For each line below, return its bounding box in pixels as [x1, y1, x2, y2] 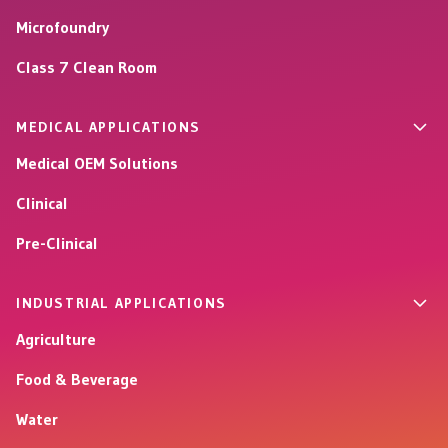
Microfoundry [16, 16, 109, 37]
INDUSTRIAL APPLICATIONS [16, 293, 227, 312]
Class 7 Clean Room [16, 56, 157, 77]
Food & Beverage [16, 368, 138, 389]
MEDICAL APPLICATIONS [16, 117, 201, 136]
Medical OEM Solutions [16, 152, 178, 173]
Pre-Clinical [16, 232, 98, 253]
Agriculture [16, 328, 96, 349]
